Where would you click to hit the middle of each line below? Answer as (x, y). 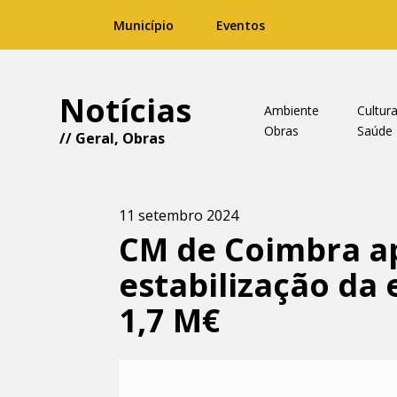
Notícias (126, 110)
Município (144, 25)
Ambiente (291, 110)
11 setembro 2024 (179, 215)
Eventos (241, 25)
